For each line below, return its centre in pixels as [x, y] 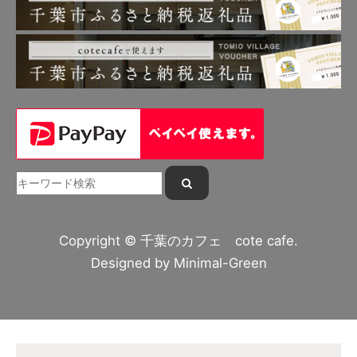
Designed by [132, 263]
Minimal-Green [220, 263]
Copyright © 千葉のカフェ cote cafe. [178, 241]
